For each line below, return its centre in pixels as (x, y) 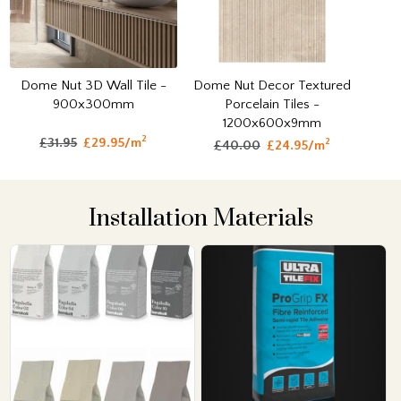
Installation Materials (200, 219)
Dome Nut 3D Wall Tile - (93, 86)
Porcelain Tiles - (272, 105)
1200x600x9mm (272, 124)
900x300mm (93, 105)
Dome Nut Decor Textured (272, 86)
